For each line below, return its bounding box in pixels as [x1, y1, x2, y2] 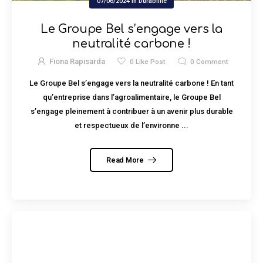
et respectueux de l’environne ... [75, 121, 188, 130]
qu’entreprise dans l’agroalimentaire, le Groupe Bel [42, 93, 221, 102]
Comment [194, 57, 229, 66]
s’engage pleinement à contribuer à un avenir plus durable [30, 107, 233, 116]
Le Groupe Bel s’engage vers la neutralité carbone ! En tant [29, 79, 234, 88]
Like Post [134, 57, 166, 66]
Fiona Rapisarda [49, 56, 105, 66]
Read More [106, 155, 146, 164]
